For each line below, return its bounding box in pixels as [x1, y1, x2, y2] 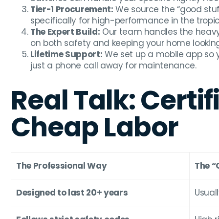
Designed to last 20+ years [16, 187, 128, 199]
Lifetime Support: [30, 48, 103, 61]
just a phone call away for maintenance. [30, 60, 197, 72]
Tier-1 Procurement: [30, 3, 113, 16]
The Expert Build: [30, 26, 100, 38]
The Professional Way [16, 160, 107, 172]
